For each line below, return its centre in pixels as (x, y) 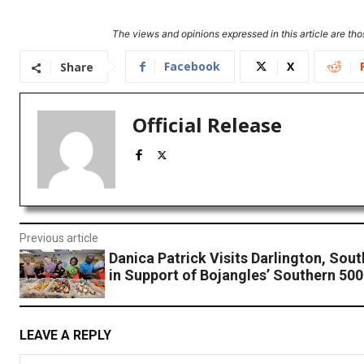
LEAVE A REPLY (65, 336)
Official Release (207, 125)
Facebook (192, 67)
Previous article (59, 238)
